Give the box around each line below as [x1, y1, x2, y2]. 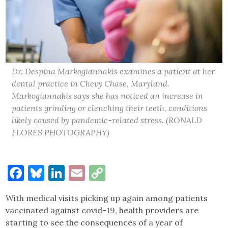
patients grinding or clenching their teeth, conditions [12, 102, 208, 113]
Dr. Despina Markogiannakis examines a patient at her [12, 66, 215, 76]
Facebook [24, 162, 95, 183]
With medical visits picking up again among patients [6, 192, 208, 203]
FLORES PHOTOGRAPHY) [12, 127, 110, 137]
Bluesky [44, 162, 104, 183]
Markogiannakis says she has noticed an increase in [12, 90, 204, 101]
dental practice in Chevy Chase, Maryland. [12, 78, 170, 89]
